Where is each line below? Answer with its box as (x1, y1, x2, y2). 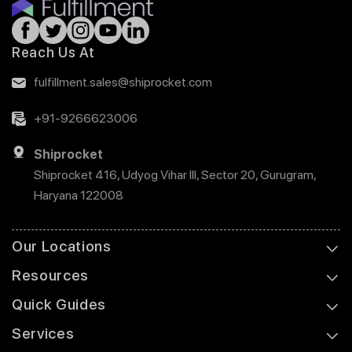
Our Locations (12, 236, 112, 255)
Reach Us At (12, 43, 95, 60)
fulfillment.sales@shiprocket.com (34, 74, 212, 90)
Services (12, 324, 75, 343)
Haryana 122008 (34, 187, 123, 203)
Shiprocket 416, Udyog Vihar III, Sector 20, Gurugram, (34, 167, 316, 182)
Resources (12, 266, 90, 284)
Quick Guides (12, 295, 107, 313)
